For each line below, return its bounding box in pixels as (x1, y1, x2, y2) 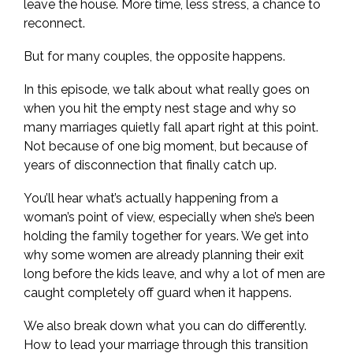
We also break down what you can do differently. (24, 318, 307, 333)
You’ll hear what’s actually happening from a (24, 191, 278, 206)
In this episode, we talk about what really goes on (24, 82, 310, 97)
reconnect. (24, 16, 85, 31)
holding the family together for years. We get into (24, 229, 309, 243)
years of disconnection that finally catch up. (24, 158, 277, 173)
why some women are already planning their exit (24, 247, 304, 262)
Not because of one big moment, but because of (24, 139, 308, 154)
